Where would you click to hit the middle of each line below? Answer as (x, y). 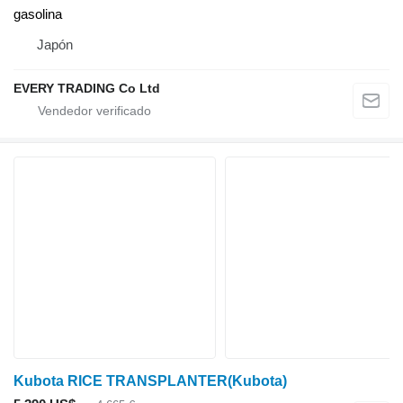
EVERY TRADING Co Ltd (87, 89)
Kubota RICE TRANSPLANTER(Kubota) (150, 381)
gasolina (38, 14)
